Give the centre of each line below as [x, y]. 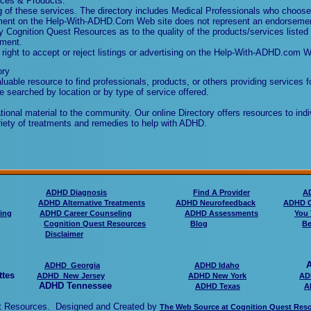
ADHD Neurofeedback [216, 203]
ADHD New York [217, 276]
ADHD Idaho [217, 265]
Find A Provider [221, 192]
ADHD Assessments [221, 213]
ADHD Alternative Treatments [92, 203]
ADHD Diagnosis [76, 192]
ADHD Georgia [72, 265]
